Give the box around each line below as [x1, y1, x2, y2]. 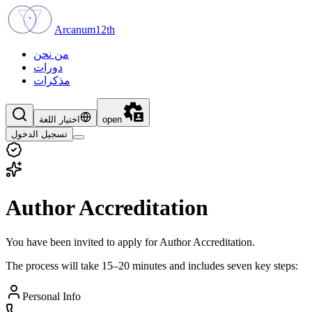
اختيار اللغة [39, 114, 80, 125]
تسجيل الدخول [11, 129, 68, 139]
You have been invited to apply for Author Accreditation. [6, 235, 255, 248]
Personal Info [22, 290, 81, 302]
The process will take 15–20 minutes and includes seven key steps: [6, 259, 298, 272]
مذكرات [33, 75, 70, 86]
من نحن [33, 48, 69, 60]
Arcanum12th [54, 24, 115, 36]
